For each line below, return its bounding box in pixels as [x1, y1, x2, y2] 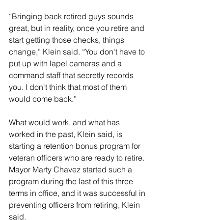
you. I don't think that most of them [9, 82, 129, 92]
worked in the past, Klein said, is [9, 129, 124, 139]
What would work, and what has [9, 117, 122, 127]
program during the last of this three [9, 176, 135, 186]
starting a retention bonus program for [9, 140, 142, 151]
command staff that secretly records [9, 70, 136, 80]
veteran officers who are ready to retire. [9, 152, 146, 163]
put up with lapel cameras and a [9, 58, 124, 68]
